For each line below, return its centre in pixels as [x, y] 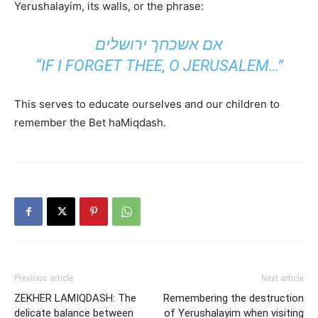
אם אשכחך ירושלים [159, 44]
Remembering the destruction [234, 298]
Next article [283, 278]
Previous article [44, 278]
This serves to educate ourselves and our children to [147, 104]
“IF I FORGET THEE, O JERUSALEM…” [159, 66]
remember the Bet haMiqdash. [90, 122]
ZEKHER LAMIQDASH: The [75, 298]
